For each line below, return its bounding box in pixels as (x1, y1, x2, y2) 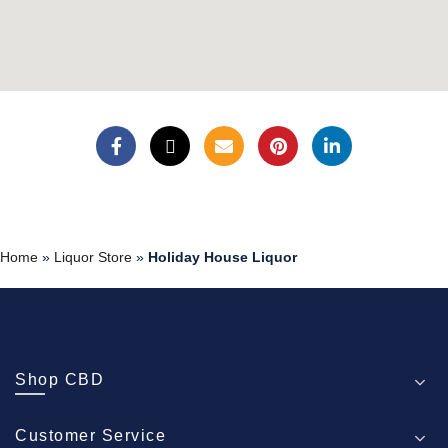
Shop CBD (15, 371, 104, 388)
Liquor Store (54, 249, 132, 265)
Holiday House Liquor (148, 249, 297, 265)
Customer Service (15, 427, 166, 444)
